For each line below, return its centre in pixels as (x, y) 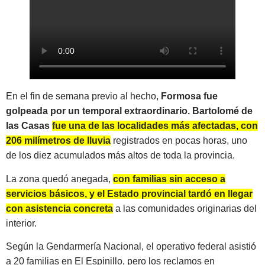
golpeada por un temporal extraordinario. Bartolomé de (129, 111)
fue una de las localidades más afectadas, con (155, 126)
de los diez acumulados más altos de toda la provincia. (120, 156)
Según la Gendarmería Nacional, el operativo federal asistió (131, 246)
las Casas (29, 126)
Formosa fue (189, 96)
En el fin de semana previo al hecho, (83, 96)
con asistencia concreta (59, 208)
